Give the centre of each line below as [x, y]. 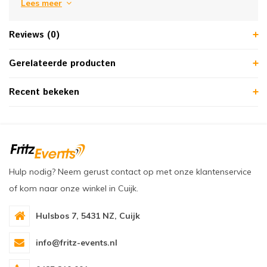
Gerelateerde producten [62, 63]
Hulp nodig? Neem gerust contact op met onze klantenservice [130, 171]
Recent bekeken [44, 92]
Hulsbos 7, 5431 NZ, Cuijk [88, 216]
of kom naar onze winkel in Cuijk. [74, 188]
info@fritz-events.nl [77, 243]
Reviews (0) [34, 35]
